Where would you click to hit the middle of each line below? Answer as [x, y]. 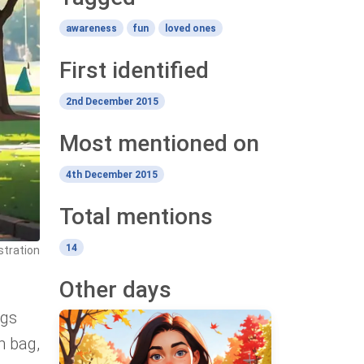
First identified [134, 70]
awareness [91, 28]
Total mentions [136, 216]
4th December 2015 [111, 174]
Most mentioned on [159, 143]
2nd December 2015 [112, 101]
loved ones [190, 28]
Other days [115, 289]
